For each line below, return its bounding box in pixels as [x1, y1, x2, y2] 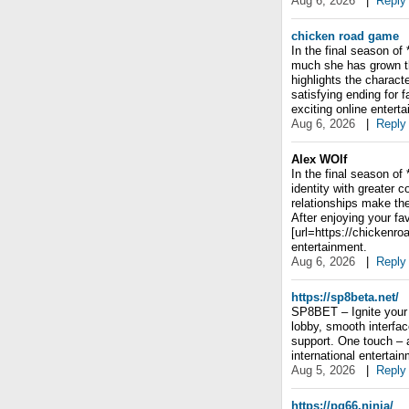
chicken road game [291, 29, 399, 43]
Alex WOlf [291, 152, 347, 166]
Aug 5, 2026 [291, 363, 355, 377]
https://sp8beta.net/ [291, 290, 399, 304]
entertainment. [291, 240, 367, 254]
